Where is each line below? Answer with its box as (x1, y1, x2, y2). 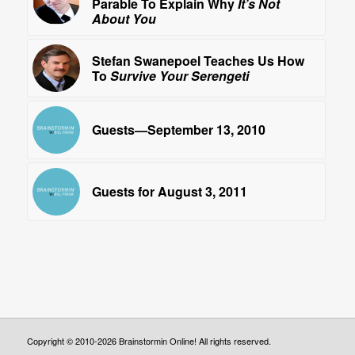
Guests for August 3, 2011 (91, 182, 247, 201)
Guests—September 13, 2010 (91, 120, 265, 139)
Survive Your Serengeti (109, 67, 249, 86)
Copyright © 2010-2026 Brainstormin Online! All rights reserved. (26, 334, 271, 348)
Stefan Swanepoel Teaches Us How (91, 52, 304, 71)
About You (91, 10, 156, 29)
